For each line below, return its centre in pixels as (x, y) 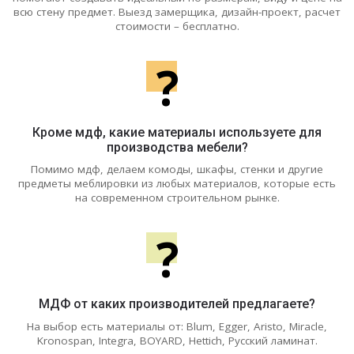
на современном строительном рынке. (177, 198)
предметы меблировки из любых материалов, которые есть (177, 184)
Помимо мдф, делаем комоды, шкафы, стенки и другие (177, 169)
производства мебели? (177, 147)
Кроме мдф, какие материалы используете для (177, 132)
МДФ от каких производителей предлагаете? (177, 304)
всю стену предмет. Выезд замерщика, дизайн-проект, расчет (177, 11)
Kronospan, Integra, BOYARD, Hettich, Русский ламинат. (177, 340)
